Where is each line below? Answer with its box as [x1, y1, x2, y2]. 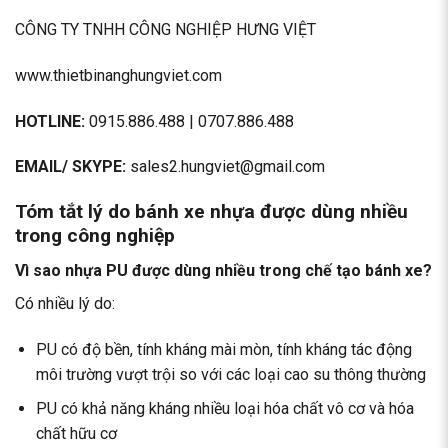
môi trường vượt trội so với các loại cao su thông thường [35, 364, 426, 384]
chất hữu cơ [35, 424, 117, 444]
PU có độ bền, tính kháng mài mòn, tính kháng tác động [35, 339, 412, 359]
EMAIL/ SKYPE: [15, 157, 126, 177]
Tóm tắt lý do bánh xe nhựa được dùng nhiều [15, 200, 408, 224]
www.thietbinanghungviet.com [15, 65, 222, 85]
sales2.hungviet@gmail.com [126, 157, 325, 177]
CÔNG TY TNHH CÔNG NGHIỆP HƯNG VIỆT [15, 20, 316, 40]
